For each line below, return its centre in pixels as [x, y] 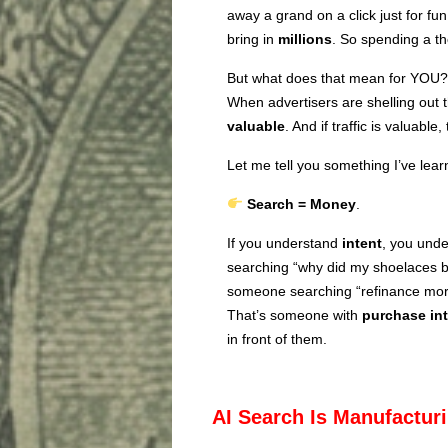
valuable [256, 125]
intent [362, 242]
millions [305, 38]
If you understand [284, 242]
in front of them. [277, 338]
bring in [252, 38]
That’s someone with [294, 314]
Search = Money [301, 203]
